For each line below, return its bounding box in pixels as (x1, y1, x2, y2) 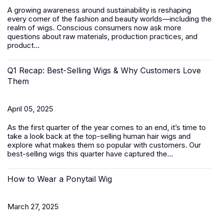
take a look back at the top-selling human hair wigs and (7, 131, 191, 141)
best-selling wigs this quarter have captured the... (7, 149, 173, 158)
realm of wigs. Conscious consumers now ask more (7, 23, 181, 32)
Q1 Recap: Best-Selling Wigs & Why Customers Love (7, 66, 201, 75)
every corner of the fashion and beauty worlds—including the (7, 14, 212, 23)
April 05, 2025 (7, 104, 53, 113)
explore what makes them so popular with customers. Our (7, 140, 201, 150)
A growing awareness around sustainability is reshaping (7, 5, 191, 15)
